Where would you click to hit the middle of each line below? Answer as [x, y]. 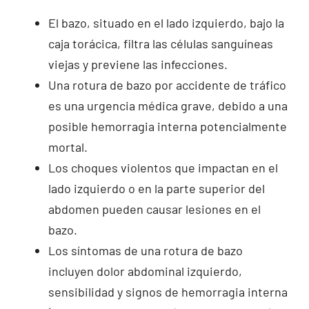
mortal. [68, 147]
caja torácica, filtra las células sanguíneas [160, 43]
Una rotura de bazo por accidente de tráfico [167, 84]
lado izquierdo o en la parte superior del [156, 188]
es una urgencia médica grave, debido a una [168, 105]
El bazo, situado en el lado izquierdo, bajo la [166, 22]
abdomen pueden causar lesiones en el [154, 209]
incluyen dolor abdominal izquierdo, [145, 271]
